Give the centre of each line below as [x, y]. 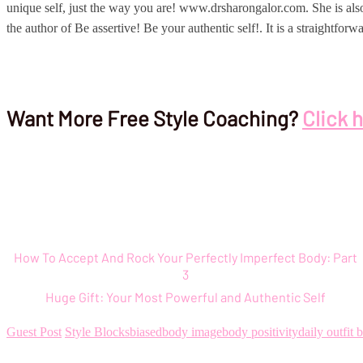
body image [192, 332]
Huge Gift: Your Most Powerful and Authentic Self [186, 297]
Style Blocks [97, 332]
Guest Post [34, 332]
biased [146, 332]
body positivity [260, 332]
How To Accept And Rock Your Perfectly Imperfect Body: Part [186, 258]
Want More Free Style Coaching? [154, 118]
